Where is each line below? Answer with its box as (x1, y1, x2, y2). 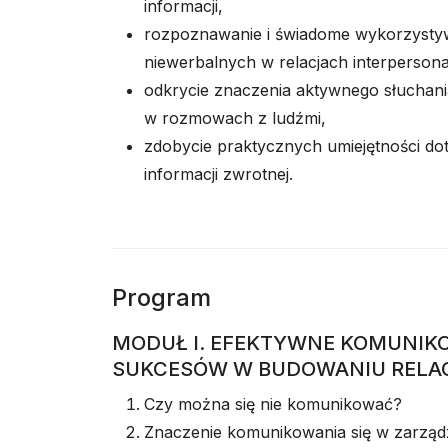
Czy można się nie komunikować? (144, 394, 402, 414)
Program (112, 283, 211, 312)
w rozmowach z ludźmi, (144, 108, 326, 128)
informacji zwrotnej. (144, 164, 293, 184)
